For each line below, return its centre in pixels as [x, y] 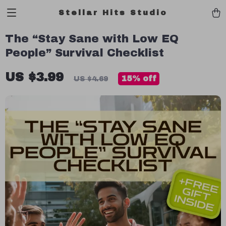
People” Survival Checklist [84, 53]
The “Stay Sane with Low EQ [92, 39]
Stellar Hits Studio [113, 12]
